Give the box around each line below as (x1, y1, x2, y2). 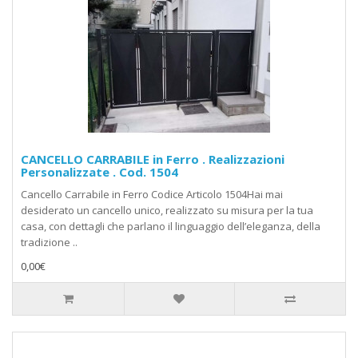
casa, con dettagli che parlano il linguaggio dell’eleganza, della (21, 219, 320, 234)
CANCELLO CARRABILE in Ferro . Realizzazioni (21, 151, 284, 168)
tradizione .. (21, 235, 78, 250)
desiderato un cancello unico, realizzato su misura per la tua (21, 203, 313, 218)
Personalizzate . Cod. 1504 (21, 164, 178, 181)
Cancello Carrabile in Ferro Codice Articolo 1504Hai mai (21, 187, 283, 202)
